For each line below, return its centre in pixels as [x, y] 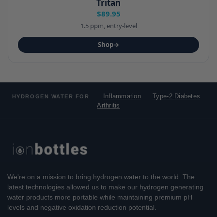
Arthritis [108, 106]
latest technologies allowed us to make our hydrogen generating [105, 187]
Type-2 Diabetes [177, 96]
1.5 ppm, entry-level [108, 26]
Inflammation [122, 96]
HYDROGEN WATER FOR [51, 97]
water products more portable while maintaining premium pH [100, 197]
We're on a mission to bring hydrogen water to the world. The [101, 177]
